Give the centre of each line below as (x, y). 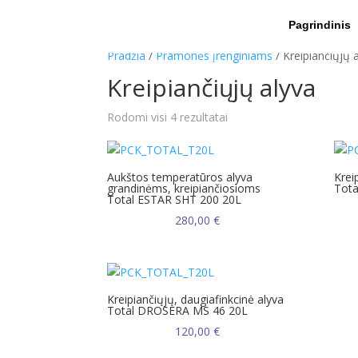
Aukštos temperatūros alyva (180, 177)
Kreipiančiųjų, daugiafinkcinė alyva (196, 299)
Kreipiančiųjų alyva (212, 88)
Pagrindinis (319, 25)
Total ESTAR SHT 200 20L (175, 199)
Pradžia (127, 56)
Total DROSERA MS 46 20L (178, 310)
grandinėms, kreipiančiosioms (184, 188)
